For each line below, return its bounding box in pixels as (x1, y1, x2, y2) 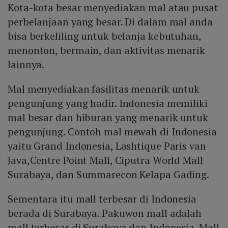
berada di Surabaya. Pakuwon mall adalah (8, 206, 202, 220)
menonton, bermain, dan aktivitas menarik (8, 43, 205, 57)
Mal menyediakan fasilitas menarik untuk (8, 81, 200, 96)
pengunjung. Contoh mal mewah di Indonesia (8, 124, 217, 138)
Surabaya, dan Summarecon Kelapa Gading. (8, 167, 210, 181)
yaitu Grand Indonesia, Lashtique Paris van (8, 138, 206, 153)
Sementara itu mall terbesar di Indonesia (8, 191, 196, 206)
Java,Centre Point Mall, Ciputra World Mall (8, 153, 203, 167)
